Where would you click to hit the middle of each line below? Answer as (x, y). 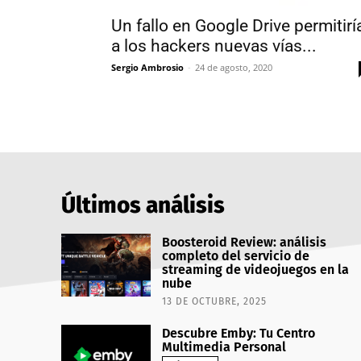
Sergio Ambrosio (147, 67)
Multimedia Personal (224, 347)
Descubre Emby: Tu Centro (239, 333)
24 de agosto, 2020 (234, 67)
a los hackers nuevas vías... (214, 46)
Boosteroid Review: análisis (245, 242)
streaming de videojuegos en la (256, 270)
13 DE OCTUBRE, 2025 (215, 301)
